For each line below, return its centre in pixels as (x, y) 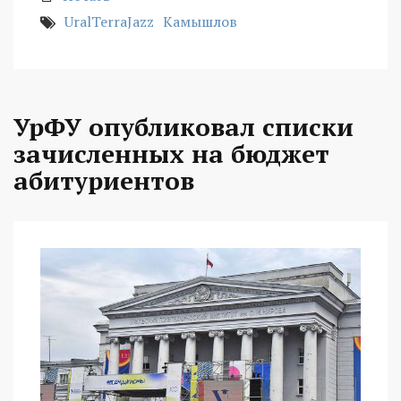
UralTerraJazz (109, 22)
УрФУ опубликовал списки (183, 127)
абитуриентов (104, 181)
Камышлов (200, 22)
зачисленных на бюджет (171, 154)
